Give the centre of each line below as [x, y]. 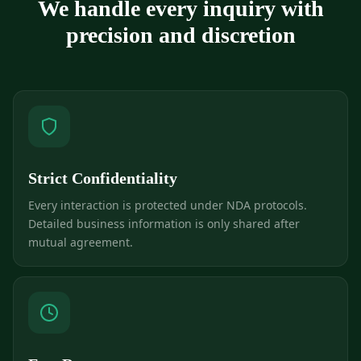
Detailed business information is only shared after [164, 224]
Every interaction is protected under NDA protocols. [168, 205]
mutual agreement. [81, 243]
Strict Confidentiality [103, 178]
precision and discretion [180, 35]
